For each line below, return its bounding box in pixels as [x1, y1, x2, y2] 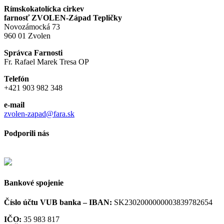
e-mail [4, 100, 24, 109]
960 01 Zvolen [4, 31, 50, 40]
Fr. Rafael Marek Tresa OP [4, 57, 89, 66]
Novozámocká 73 [4, 22, 60, 31]
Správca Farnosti [4, 48, 62, 57]
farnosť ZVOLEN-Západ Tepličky [4, 13, 122, 22]
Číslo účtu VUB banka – [4, 197, 89, 206]
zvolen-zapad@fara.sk [4, 109, 74, 118]
